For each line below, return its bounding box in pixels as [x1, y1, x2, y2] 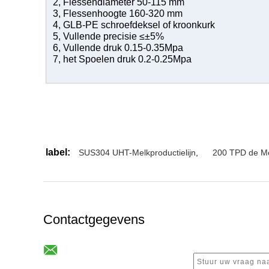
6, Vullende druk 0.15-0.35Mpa [53, 43, 183, 53]
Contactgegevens [43, 212, 145, 228]
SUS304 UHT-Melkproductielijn [79, 147, 196, 157]
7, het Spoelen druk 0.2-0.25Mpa [53, 54, 192, 65]
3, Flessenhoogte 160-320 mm [53, 8, 183, 19]
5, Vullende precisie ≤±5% [53, 31, 164, 42]
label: [46, 147, 70, 157]
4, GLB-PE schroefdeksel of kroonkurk [53, 20, 215, 31]
